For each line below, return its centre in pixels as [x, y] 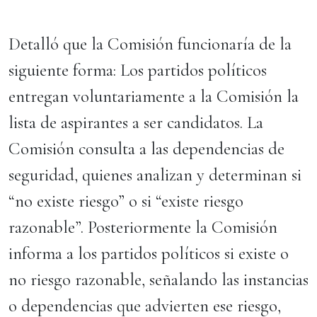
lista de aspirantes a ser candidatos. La [136, 122]
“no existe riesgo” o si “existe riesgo [126, 201]
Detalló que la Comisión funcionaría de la [150, 44]
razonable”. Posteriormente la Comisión [143, 227]
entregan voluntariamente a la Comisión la [154, 96]
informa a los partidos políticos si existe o [149, 253]
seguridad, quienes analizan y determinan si [155, 175]
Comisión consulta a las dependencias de [146, 149]
